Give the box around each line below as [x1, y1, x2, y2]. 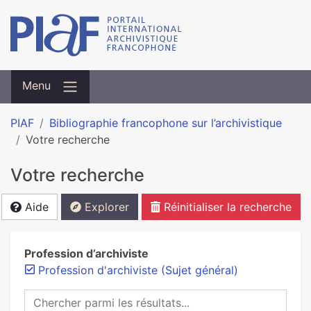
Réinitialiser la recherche [160, 200, 292, 214]
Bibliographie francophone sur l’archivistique [49, 116, 282, 130]
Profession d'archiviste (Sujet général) [38, 263, 238, 277]
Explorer [81, 200, 129, 214]
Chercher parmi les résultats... [24, 290, 180, 304]
